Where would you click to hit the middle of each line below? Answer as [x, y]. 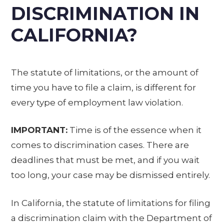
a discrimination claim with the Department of [112, 218]
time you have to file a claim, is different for [104, 87]
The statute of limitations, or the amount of [105, 72]
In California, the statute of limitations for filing [111, 203]
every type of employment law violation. [97, 102]
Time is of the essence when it [135, 130]
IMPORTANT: [39, 130]
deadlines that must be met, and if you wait [105, 160]
